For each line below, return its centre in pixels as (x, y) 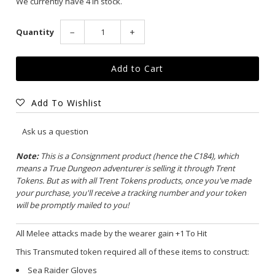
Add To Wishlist (67, 103)
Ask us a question (56, 131)
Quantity (35, 32)
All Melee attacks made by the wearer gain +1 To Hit (112, 233)
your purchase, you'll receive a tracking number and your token (131, 193)
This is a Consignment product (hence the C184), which (139, 156)
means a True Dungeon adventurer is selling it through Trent (126, 168)
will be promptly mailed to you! (73, 205)
